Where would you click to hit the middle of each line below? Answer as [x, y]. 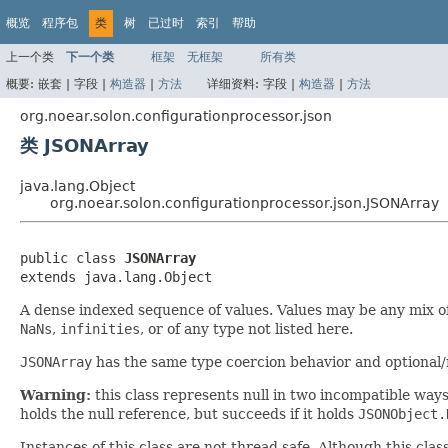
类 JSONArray [84, 145]
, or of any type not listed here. [246, 328]
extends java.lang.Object [116, 276]
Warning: [55, 394]
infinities [100, 328]
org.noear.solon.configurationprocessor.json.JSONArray [244, 202]
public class [72, 257]
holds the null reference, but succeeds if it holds [189, 413]
